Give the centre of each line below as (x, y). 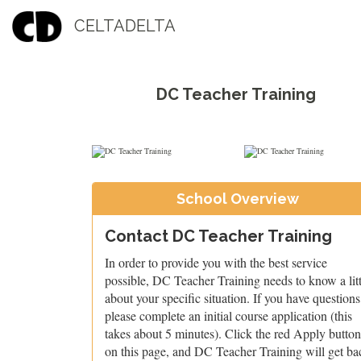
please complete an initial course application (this (228, 315)
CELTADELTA (125, 25)
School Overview (238, 199)
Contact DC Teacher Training (218, 236)
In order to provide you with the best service (216, 262)
